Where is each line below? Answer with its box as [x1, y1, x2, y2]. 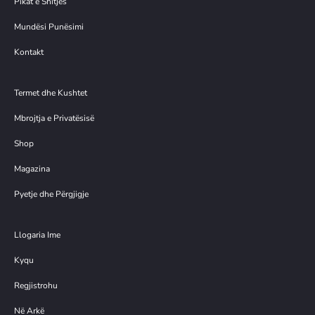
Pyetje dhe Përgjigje [14, 188, 89, 200]
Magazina [14, 163, 50, 175]
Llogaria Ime [14, 229, 60, 241]
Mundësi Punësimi [14, 21, 84, 33]
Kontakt [14, 46, 44, 58]
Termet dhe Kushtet [14, 87, 87, 99]
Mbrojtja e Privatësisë [14, 112, 94, 124]
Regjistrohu [14, 280, 58, 292]
